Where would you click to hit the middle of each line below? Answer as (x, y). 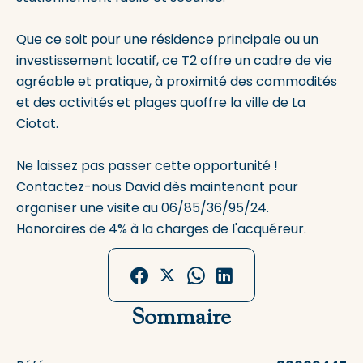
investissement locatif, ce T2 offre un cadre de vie (174, 60)
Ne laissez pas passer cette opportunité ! (147, 166)
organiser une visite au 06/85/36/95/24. (143, 208)
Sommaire (181, 316)
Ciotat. (37, 124)
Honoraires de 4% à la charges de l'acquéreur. (161, 229)
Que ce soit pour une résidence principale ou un (167, 39)
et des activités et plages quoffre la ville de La (161, 102)
